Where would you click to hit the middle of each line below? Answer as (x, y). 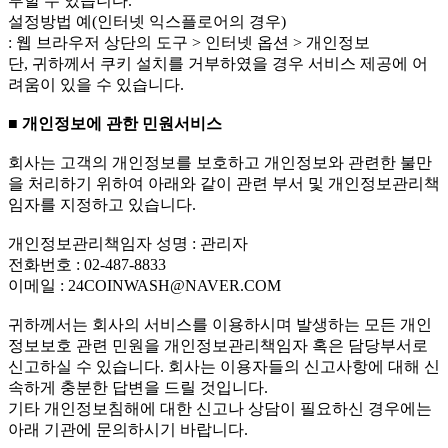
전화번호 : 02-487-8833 (87, 265)
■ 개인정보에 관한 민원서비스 (115, 124)
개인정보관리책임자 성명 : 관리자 (128, 244)
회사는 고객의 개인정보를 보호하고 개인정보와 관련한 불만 (220, 163)
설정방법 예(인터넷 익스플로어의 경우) (147, 22)
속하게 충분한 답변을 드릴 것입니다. (138, 388)
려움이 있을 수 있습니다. (96, 85)
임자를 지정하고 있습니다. (102, 205)
